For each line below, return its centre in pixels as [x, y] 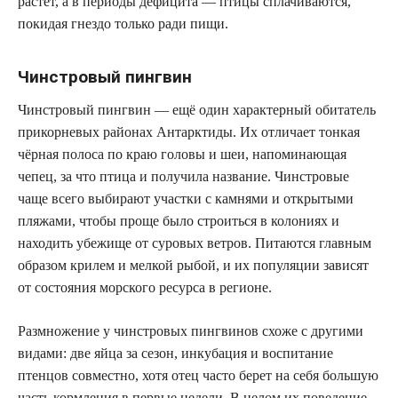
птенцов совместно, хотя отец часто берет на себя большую [198, 375]
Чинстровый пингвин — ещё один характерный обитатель [197, 109]
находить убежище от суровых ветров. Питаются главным [195, 243]
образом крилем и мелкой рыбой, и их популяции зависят [193, 265]
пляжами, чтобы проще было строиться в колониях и [179, 220]
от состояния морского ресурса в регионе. [145, 287]
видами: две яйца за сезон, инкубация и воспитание [175, 353]
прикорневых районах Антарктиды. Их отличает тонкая [189, 131]
